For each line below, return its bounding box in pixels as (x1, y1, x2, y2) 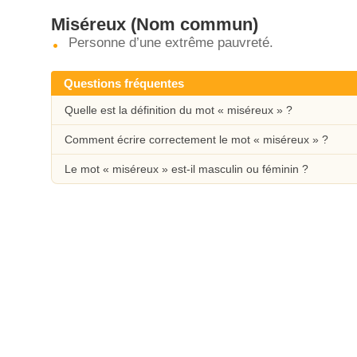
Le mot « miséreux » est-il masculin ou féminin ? (65, 163, 308, 175)
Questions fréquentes (64, 76, 184, 90)
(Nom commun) (126, 14, 258, 34)
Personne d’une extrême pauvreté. (69, 35, 273, 50)
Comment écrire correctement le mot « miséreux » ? (65, 133, 328, 146)
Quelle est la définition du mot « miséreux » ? (65, 104, 292, 116)
